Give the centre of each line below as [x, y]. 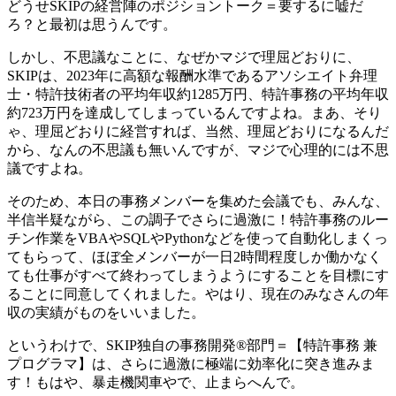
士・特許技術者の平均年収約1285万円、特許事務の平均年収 [198, 94]
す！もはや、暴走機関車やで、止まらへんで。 [156, 382]
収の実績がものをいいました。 [106, 312]
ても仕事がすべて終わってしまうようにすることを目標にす [198, 275]
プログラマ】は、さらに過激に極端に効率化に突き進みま [191, 363]
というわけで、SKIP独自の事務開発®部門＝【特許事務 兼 [192, 345]
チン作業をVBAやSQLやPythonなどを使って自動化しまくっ [198, 238]
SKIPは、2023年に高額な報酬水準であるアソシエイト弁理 [192, 75]
